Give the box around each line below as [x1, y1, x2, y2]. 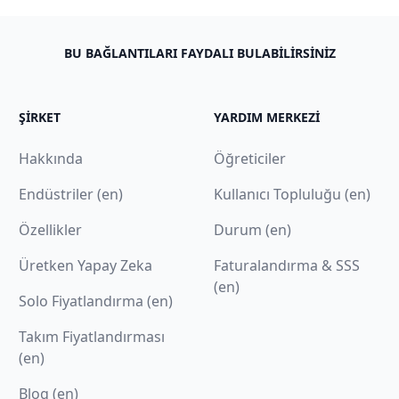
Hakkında [19, 148, 84, 168]
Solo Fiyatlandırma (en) [19, 290, 174, 311]
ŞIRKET [19, 108, 61, 126]
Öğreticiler [213, 148, 286, 168]
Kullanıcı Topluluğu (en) [213, 183, 370, 204]
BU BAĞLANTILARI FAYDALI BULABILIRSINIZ [63, 44, 336, 61]
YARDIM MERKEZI [213, 108, 320, 126]
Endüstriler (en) [19, 183, 124, 204]
